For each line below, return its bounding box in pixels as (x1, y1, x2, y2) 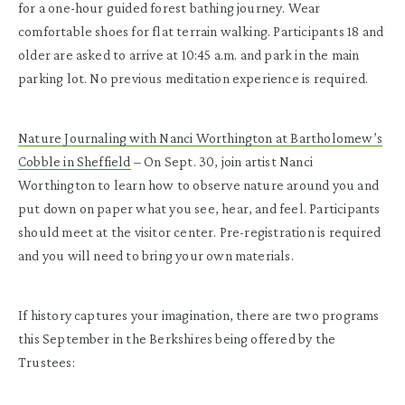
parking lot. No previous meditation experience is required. (18, 70, 369, 86)
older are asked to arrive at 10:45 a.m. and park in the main (18, 46, 360, 62)
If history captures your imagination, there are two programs (18, 306, 380, 323)
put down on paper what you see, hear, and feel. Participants (18, 200, 381, 216)
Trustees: (18, 353, 75, 370)
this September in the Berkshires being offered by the (18, 330, 336, 346)
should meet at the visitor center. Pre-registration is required (18, 223, 381, 240)
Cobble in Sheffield (18, 153, 131, 169)
